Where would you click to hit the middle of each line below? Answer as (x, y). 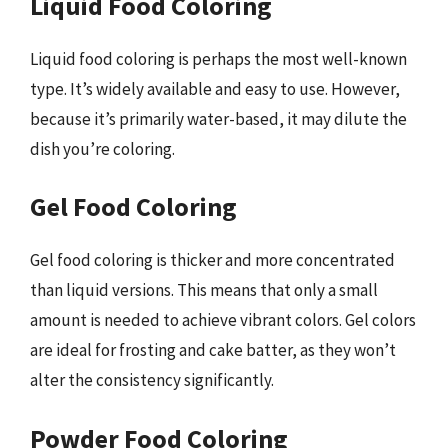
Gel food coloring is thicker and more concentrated (212, 260)
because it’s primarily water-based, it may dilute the (218, 118)
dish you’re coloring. (102, 148)
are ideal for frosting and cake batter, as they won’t (213, 350)
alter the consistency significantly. (152, 380)
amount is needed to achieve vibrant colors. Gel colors (223, 320)
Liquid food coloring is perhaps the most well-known (218, 58)
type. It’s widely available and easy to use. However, (215, 88)
